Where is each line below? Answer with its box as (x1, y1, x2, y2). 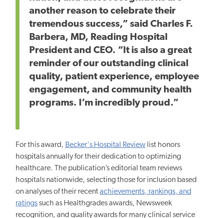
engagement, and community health (29, 85, 192, 95)
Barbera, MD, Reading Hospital (29, 32, 167, 42)
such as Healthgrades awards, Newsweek (37, 199, 172, 207)
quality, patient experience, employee (29, 72, 199, 82)
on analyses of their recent (16, 187, 100, 196)
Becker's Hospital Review (65, 141, 145, 149)
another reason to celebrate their (29, 6, 176, 16)
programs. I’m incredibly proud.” (29, 98, 179, 108)
